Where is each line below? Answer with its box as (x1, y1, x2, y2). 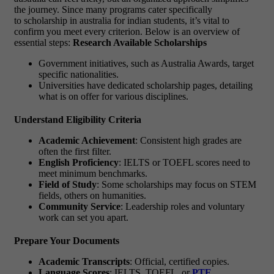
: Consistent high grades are (135, 135, 242, 146)
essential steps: (14, 37, 73, 48)
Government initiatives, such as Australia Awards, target (39, 57, 254, 68)
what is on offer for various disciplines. (39, 91, 188, 102)
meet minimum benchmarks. (39, 168, 147, 179)
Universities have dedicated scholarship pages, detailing (39, 80, 253, 91)
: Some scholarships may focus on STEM (97, 179, 256, 190)
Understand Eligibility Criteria (14, 114, 141, 125)
